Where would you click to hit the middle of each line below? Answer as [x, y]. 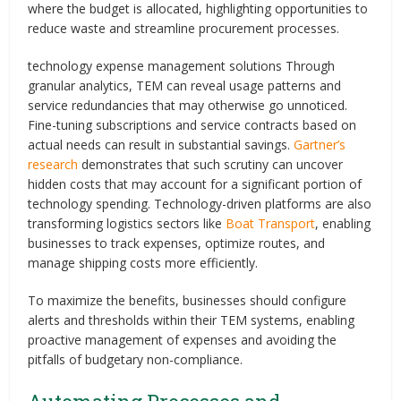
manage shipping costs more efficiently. [143, 262]
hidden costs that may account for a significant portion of [195, 183]
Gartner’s [320, 144]
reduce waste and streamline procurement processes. [184, 28]
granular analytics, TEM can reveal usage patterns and [185, 85]
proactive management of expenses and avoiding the [183, 339]
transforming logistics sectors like [127, 223]
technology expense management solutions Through [182, 65]
